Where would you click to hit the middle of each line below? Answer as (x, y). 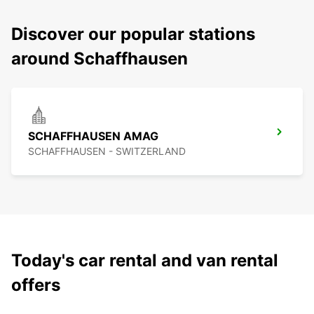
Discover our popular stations (133, 34)
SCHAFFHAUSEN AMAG (93, 136)
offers (36, 285)
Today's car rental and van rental (145, 261)
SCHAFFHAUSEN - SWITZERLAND (107, 151)
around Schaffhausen (100, 59)
